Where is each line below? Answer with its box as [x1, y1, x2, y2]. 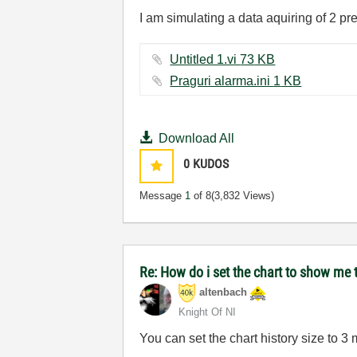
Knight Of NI [178, 306, 237, 318]
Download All [159, 131, 235, 145]
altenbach [199, 286, 248, 299]
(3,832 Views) [211, 190, 275, 202]
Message [139, 190, 186, 202]
